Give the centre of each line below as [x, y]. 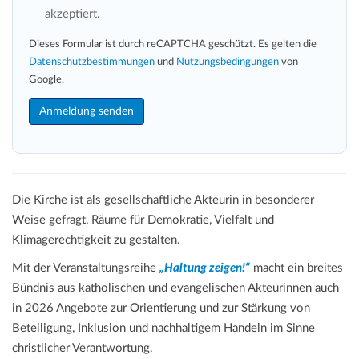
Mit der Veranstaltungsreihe [86, 268]
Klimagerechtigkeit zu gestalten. [96, 240]
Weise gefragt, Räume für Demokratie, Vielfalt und [143, 220]
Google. [46, 80]
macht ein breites [296, 268]
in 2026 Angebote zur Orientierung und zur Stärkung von [161, 309]
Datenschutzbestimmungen [92, 63]
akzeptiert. [73, 14]
